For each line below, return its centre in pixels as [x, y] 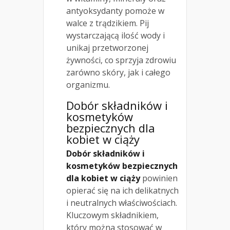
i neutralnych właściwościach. [122, 203]
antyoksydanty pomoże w [115, 11]
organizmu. [88, 85]
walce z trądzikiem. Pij [108, 23]
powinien [159, 178]
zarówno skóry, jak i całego [118, 73]
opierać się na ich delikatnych [122, 191]
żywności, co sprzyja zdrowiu [121, 60]
